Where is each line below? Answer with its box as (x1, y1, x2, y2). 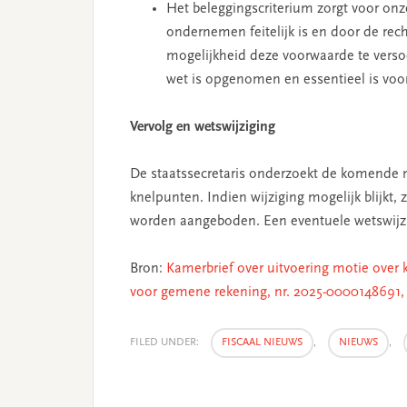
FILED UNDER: (130, 337, 202, 349)
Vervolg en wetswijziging (130, 120, 275, 135)
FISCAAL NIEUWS (222, 337, 303, 349)
